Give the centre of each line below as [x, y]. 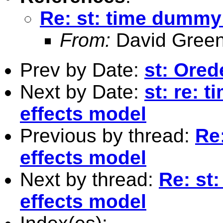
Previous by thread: [108, 135]
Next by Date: [82, 92]
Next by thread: [89, 179]
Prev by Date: [82, 70]
